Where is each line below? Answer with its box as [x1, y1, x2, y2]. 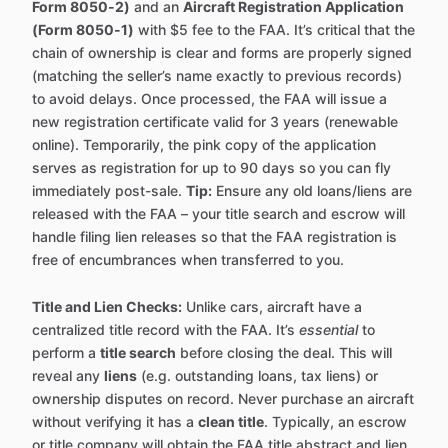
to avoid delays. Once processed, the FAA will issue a [32, 90, 387, 108]
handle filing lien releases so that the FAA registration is [32, 228, 397, 246]
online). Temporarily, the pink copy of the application [32, 136, 376, 154]
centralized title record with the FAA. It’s [32, 321, 299, 339]
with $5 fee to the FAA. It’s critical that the [134, 21, 415, 39]
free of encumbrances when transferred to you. [32, 251, 344, 269]
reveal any [32, 367, 104, 385]
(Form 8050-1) [32, 21, 134, 39]
